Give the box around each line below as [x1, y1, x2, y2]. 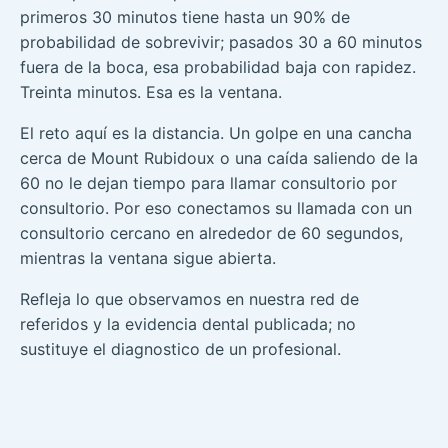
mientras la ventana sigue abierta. [20, 247, 276, 268]
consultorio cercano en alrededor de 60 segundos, [20, 222, 403, 243]
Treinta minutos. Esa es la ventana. [20, 81, 282, 102]
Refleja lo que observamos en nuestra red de [20, 288, 359, 309]
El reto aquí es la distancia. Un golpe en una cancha [20, 122, 412, 143]
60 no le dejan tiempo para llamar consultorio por [20, 172, 397, 193]
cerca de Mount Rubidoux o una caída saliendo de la [20, 147, 418, 168]
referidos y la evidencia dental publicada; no [20, 313, 356, 334]
